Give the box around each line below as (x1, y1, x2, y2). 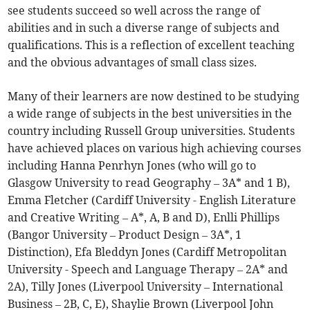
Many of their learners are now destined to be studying (8, 89, 300, 104)
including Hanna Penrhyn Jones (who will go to (8, 158, 257, 173)
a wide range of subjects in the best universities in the (8, 107, 293, 121)
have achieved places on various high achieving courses (8, 141, 302, 156)
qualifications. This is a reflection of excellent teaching (8, 38, 295, 53)
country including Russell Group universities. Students (8, 124, 295, 138)
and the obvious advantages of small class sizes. (8, 55, 257, 70)
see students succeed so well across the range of (8, 3, 261, 18)
